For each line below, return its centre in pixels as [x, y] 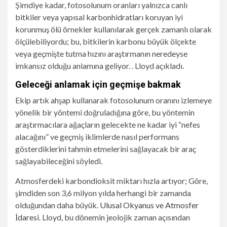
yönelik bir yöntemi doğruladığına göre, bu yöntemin [105, 112]
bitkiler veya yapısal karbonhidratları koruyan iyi [99, 17]
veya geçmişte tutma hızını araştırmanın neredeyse [101, 54]
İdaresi [27, 217]
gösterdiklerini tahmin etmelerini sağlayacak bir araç [106, 149]
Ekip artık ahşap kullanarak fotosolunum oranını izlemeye [113, 100]
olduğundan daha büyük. [58, 205]
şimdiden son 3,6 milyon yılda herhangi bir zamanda [103, 193]
